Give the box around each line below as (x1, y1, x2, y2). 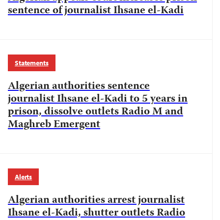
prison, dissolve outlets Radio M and (8, 103, 183, 121)
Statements (15, 58, 49, 67)
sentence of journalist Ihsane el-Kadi (8, 2, 184, 20)
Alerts (15, 172, 32, 181)
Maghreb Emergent (8, 116, 100, 134)
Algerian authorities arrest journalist (8, 192, 185, 209)
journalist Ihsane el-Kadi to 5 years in (8, 90, 188, 108)
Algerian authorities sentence (8, 78, 150, 95)
